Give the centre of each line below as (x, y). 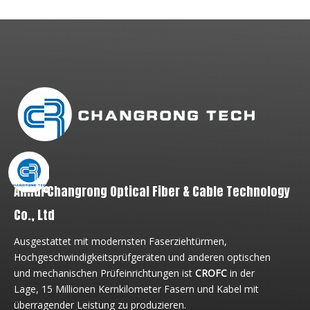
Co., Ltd (34, 215)
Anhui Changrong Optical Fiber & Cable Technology (152, 191)
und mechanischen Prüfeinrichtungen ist (104, 273)
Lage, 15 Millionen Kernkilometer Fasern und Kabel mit (136, 289)
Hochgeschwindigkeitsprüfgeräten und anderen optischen (142, 257)
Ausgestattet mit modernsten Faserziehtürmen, (120, 241)
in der (242, 273)
